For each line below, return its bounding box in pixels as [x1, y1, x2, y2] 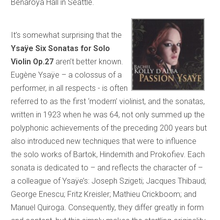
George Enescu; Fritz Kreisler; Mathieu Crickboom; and [11, 190, 197, 199]
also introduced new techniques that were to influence [11, 137, 197, 146]
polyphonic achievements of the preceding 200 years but [11, 123, 207, 133]
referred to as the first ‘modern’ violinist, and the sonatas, [11, 97, 205, 107]
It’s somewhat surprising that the [11, 30, 122, 40]
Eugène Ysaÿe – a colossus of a [11, 70, 122, 80]
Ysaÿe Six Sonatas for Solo [11, 44, 110, 54]
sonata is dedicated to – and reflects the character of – [11, 163, 203, 173]
